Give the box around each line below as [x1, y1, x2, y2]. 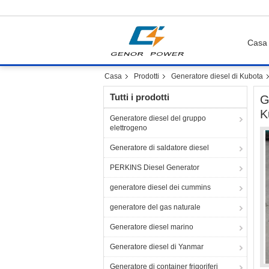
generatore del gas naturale [110, 203, 201, 211]
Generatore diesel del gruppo [110, 114, 206, 122]
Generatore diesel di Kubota [171, 72, 263, 80]
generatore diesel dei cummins [110, 183, 211, 192]
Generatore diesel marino [110, 223, 193, 231]
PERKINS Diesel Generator [110, 163, 199, 172]
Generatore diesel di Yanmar [110, 243, 204, 251]
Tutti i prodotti [110, 92, 169, 102]
